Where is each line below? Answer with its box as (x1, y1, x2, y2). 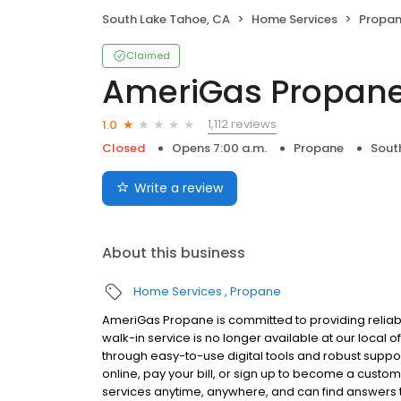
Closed (102, 140, 145, 158)
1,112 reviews (208, 115, 277, 133)
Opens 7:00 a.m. (172, 140, 267, 158)
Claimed (126, 48, 170, 64)
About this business (102, 243, 245, 264)
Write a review (134, 179, 223, 198)
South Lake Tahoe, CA (102, 11, 230, 29)
